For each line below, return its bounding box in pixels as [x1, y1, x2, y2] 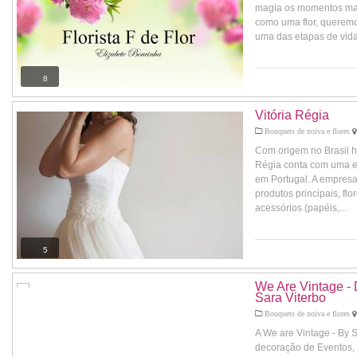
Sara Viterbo [255, 291, 326, 304]
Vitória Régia [255, 108, 329, 122]
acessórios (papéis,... [255, 202, 347, 214]
